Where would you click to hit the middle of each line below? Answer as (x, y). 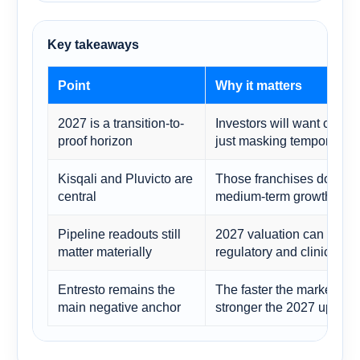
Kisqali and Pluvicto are (125, 178)
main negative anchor (119, 307)
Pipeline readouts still (119, 233)
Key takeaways (93, 44)
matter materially (105, 251)
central (77, 196)
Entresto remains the (117, 289)
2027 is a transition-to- (121, 123)
